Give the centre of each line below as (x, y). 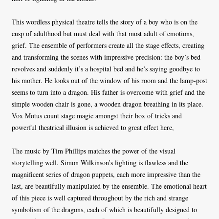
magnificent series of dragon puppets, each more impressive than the (106, 174)
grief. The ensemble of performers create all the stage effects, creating (108, 45)
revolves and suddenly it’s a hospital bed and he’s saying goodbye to (106, 69)
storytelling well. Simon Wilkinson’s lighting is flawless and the (100, 163)
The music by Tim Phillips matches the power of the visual (94, 151)
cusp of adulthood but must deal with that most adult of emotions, (103, 33)
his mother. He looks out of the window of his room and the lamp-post (109, 80)
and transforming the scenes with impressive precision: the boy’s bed (106, 57)
